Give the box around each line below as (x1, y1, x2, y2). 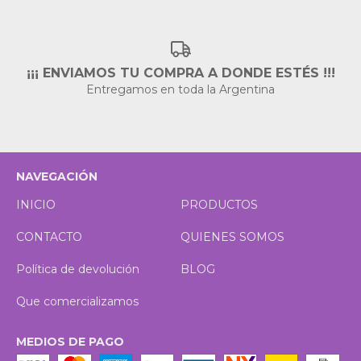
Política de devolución (16, 262, 139, 277)
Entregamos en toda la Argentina (86, 82, 275, 98)
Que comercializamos (16, 294, 139, 309)
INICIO (16, 197, 56, 213)
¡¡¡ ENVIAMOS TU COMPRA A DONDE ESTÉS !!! (26, 65, 335, 81)
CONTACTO (16, 230, 82, 245)
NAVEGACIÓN (16, 169, 98, 185)
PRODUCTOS (180, 197, 258, 213)
